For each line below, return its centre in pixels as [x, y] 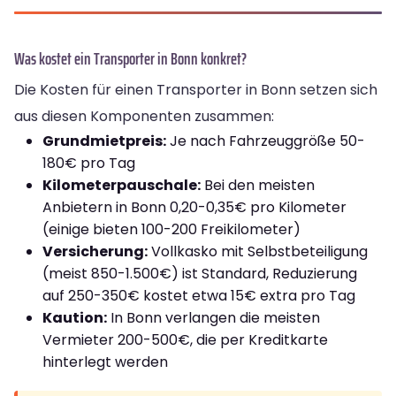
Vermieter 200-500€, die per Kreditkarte [185, 339]
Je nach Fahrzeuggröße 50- [266, 141]
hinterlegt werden [105, 362]
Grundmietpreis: [104, 141]
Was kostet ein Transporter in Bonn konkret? [130, 58]
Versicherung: [95, 251]
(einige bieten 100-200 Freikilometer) [171, 229]
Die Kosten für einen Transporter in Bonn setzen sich [196, 89]
